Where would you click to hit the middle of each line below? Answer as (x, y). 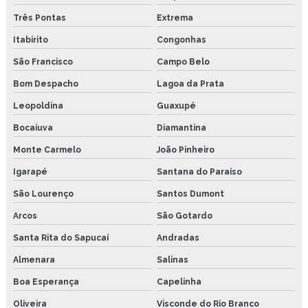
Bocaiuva (33, 128)
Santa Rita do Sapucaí (61, 238)
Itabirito (31, 40)
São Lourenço (43, 194)
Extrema (175, 18)
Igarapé (30, 172)
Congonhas (181, 40)
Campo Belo (183, 62)
